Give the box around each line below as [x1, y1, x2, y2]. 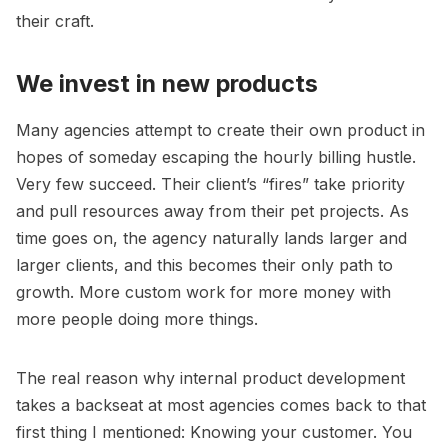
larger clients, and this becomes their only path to [16, 254, 393, 275]
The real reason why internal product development [16, 367, 405, 388]
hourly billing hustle [263, 146, 412, 167]
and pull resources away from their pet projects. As [16, 200, 409, 221]
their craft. [16, 11, 94, 32]
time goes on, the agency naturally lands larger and [16, 227, 407, 248]
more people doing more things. [16, 308, 258, 329]
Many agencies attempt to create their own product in [16, 119, 425, 140]
